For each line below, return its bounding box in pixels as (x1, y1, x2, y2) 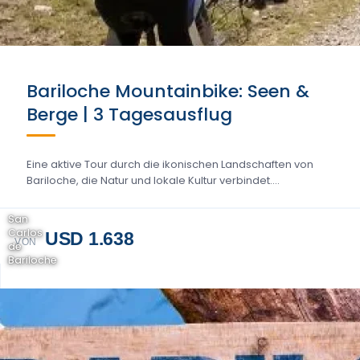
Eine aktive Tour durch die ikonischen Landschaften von (27, 157, 313, 172)
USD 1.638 (44, 228, 134, 249)
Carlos (8, 226, 43, 239)
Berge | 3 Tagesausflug (27, 102, 232, 127)
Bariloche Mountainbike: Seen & (27, 79, 309, 104)
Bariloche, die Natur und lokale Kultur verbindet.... (27, 173, 280, 188)
